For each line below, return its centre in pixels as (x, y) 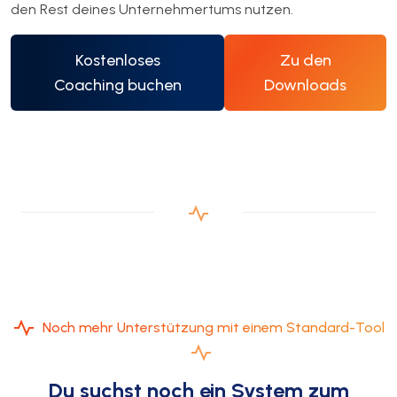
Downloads (306, 85)
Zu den (305, 60)
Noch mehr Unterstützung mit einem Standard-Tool (213, 327)
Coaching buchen (117, 85)
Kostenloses (117, 60)
